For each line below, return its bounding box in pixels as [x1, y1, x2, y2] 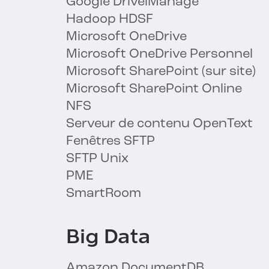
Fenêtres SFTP [66, 134, 155, 149]
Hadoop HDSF [66, 13, 153, 27]
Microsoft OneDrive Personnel [66, 47, 253, 62]
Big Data [66, 225, 151, 249]
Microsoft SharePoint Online [66, 82, 242, 97]
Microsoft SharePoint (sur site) [66, 65, 256, 79]
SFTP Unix [66, 152, 128, 166]
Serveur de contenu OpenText [66, 117, 253, 131]
